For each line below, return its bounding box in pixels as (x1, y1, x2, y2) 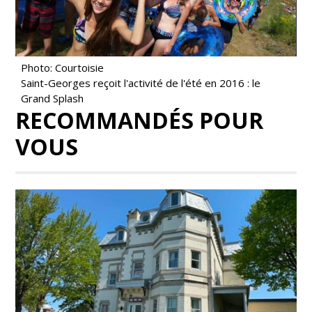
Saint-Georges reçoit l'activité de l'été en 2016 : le (21, 76, 261, 91)
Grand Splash (21, 91, 84, 106)
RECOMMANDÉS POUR (15, 105, 264, 136)
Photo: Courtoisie (21, 61, 104, 75)
